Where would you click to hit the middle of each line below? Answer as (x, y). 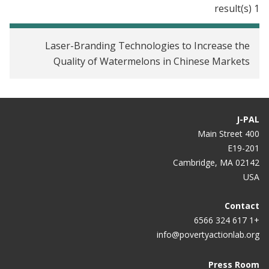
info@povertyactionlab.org (208, 234)
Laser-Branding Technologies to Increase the (147, 45)
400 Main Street (252, 133)
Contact (242, 205)
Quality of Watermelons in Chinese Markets (152, 61)
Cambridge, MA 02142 (216, 162)
